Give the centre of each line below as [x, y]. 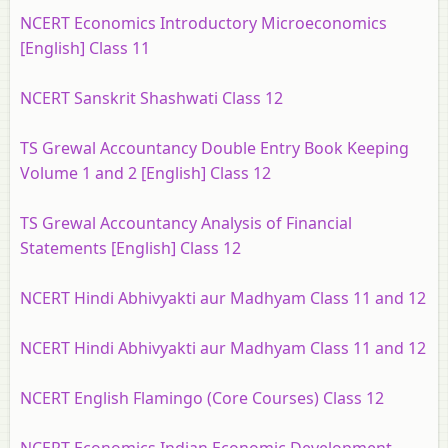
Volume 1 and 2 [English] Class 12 [145, 173]
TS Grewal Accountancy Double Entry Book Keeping [214, 148]
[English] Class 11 [85, 48]
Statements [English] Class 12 [130, 248]
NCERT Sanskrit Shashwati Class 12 [151, 98]
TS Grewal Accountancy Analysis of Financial [186, 223]
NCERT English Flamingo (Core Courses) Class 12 [202, 398]
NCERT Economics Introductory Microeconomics [203, 23]
